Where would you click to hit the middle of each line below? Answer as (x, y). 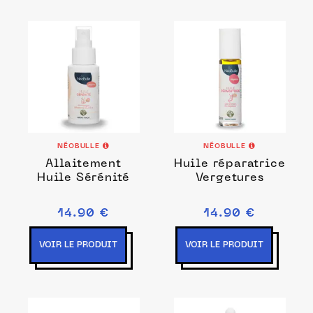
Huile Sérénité (83, 178)
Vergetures (230, 178)
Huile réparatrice (230, 164)
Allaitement (83, 164)
